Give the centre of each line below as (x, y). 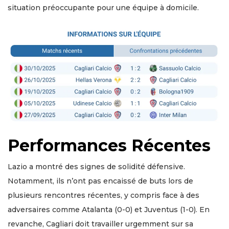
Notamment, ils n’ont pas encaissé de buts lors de (100, 181)
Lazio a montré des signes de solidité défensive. (96, 167)
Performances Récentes (109, 146)
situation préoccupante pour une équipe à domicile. (103, 7)
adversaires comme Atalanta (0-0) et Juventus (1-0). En (109, 210)
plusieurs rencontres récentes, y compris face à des (104, 196)
